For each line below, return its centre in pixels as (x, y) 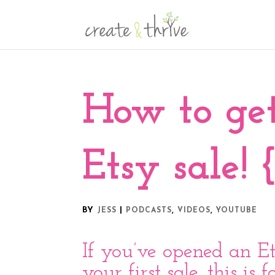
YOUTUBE (237, 211)
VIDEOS (194, 211)
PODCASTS (149, 211)
